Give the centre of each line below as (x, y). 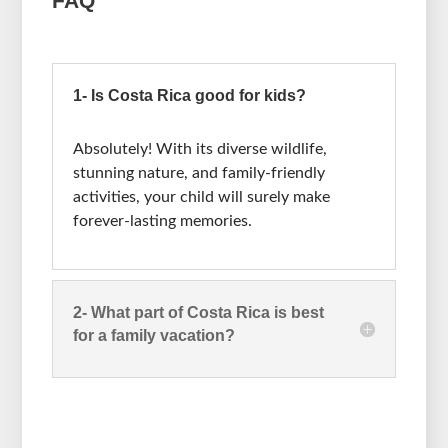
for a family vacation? (154, 336)
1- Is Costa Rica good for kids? (190, 96)
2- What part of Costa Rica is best (199, 313)
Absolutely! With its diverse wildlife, (200, 149)
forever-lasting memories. (163, 221)
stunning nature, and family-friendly (199, 173)
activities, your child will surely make (202, 197)
